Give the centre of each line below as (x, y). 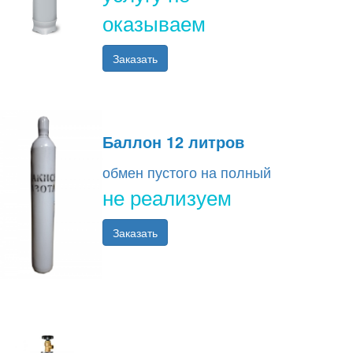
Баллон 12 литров (173, 142)
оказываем (154, 23)
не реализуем (167, 197)
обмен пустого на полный (187, 172)
